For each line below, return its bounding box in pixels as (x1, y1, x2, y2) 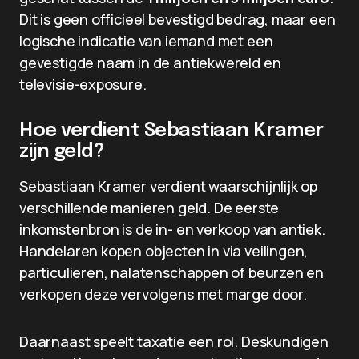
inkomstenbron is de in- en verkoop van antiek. (19, 220, 325, 239)
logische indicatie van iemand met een (19, 31, 273, 50)
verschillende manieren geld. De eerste (19, 198, 280, 217)
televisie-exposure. (19, 75, 147, 94)
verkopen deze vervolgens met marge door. (19, 284, 307, 304)
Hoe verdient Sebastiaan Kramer (19, 121, 324, 141)
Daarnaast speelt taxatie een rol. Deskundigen (19, 332, 329, 351)
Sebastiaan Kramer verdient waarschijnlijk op (19, 176, 318, 196)
